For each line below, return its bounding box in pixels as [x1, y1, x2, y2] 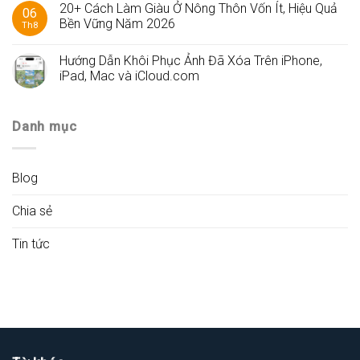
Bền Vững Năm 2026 [59, 16, 175, 32]
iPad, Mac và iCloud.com [59, 68, 199, 84]
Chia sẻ [12, 202, 52, 219]
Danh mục [12, 119, 77, 135]
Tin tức [12, 235, 50, 252]
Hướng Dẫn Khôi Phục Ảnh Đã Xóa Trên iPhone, [59, 53, 322, 69]
